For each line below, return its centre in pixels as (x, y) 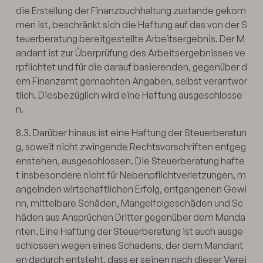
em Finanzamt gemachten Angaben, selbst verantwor (131, 81)
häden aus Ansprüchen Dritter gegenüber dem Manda (130, 217)
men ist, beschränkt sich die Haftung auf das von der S (131, 24)
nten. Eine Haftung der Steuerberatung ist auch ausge (129, 231)
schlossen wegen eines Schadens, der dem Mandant (129, 245)
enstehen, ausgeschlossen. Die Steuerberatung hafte (130, 161)
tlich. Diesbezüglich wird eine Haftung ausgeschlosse (129, 95)
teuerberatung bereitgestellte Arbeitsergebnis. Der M (130, 38)
